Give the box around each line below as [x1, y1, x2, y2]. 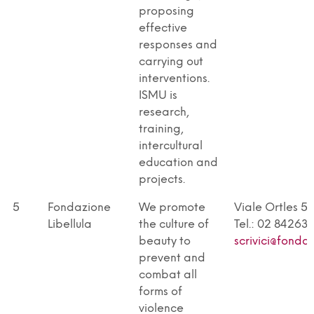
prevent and [139, 252, 205, 264]
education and [139, 156, 218, 169]
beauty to [139, 235, 191, 247]
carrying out [139, 55, 203, 68]
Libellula [48, 218, 92, 231]
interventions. [139, 72, 210, 85]
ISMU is [139, 89, 177, 102]
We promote [139, 201, 205, 214]
